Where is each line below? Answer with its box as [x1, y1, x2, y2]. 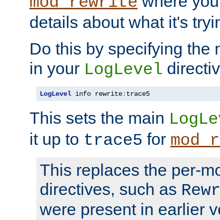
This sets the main [29, 108, 169, 127]
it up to [29, 129, 83, 148]
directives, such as [40, 179, 181, 198]
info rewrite [71, 89, 122, 98]
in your [29, 58, 84, 78]
